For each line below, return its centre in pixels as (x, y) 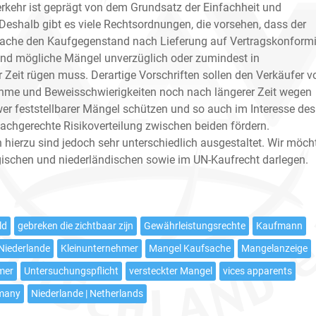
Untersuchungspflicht (71, 271)
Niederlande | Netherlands (87, 294)
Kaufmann (279, 226)
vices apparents (257, 271)
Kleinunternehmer (99, 249)
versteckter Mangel (171, 271)
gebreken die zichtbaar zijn (75, 226)
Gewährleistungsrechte (195, 226)
